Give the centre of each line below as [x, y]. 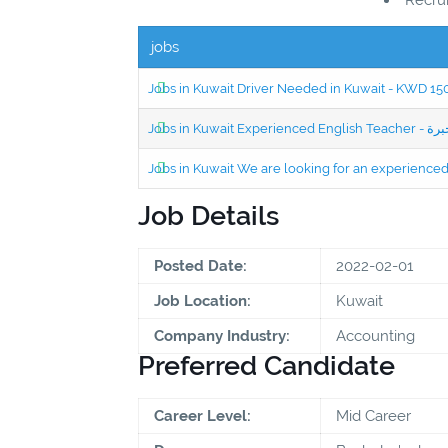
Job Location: [202, 300]
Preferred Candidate [266, 365]
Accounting [375, 335]
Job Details [208, 215]
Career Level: [202, 415]
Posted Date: [200, 265]
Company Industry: [222, 335]
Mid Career [373, 415]
